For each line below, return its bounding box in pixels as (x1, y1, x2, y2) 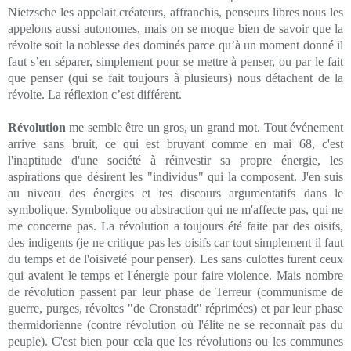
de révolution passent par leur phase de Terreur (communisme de (8, 284, 343, 299)
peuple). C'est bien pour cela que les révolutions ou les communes (8, 334, 343, 348)
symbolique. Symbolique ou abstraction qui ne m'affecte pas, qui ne (8, 202, 343, 216)
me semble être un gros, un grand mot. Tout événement (66, 120, 343, 134)
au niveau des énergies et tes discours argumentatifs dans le (8, 186, 343, 200)
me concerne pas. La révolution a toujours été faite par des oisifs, (8, 219, 343, 233)
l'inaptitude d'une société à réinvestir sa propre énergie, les (8, 153, 343, 167)
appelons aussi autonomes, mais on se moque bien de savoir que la (8, 21, 343, 35)
